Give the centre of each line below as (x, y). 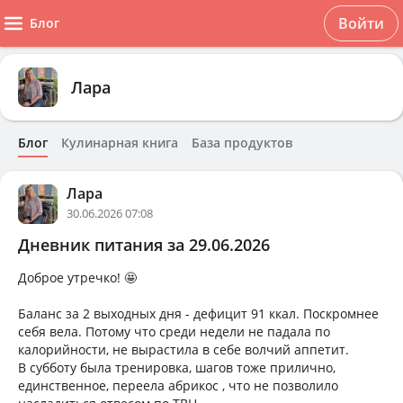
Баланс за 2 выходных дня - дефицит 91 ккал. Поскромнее (198, 313)
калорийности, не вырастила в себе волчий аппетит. (184, 349)
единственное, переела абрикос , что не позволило (178, 385)
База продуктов (242, 143)
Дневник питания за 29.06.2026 (144, 245)
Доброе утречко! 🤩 (77, 278)
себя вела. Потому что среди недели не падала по (174, 331)
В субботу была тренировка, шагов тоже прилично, (177, 367)
